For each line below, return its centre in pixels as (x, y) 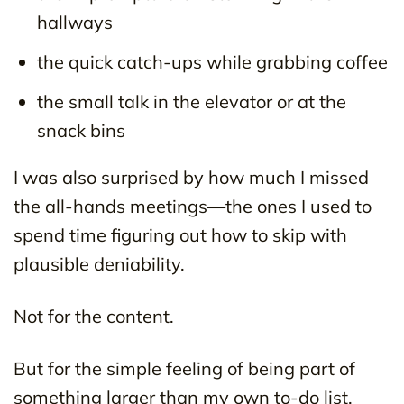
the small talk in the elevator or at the (192, 101)
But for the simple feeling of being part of (184, 369)
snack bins (81, 130)
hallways (75, 22)
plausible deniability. (99, 264)
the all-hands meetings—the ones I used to (193, 207)
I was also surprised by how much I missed (191, 178)
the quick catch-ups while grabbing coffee (212, 61)
